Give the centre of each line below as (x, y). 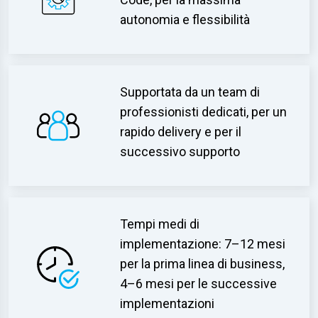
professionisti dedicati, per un (204, 112)
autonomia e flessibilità (185, 20)
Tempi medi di (160, 224)
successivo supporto (180, 152)
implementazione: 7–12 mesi (203, 244)
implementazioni (168, 303)
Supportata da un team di (190, 92)
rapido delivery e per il (181, 132)
